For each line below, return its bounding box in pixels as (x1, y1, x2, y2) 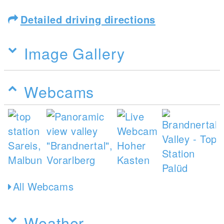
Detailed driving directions (20, 12, 155, 26)
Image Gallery (24, 42, 125, 64)
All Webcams (12, 179, 74, 193)
